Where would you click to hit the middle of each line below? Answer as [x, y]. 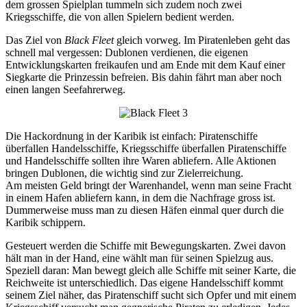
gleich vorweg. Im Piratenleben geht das [202, 40]
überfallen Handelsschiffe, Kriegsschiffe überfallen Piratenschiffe [146, 149]
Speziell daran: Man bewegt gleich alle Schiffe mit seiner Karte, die [151, 271]
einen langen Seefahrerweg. [65, 90]
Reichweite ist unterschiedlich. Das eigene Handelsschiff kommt [144, 283]
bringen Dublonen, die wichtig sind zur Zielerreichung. [124, 173]
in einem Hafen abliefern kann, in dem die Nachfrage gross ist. [140, 198]
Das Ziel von [35, 40]
